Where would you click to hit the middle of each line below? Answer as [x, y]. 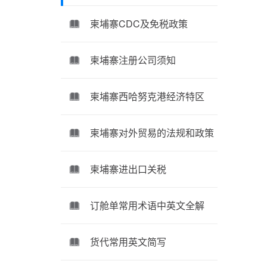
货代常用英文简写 [128, 241]
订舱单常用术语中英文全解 [147, 205]
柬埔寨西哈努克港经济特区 [147, 96]
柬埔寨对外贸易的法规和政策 [152, 132]
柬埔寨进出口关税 [128, 169]
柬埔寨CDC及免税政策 [139, 23]
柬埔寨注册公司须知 [133, 60]
